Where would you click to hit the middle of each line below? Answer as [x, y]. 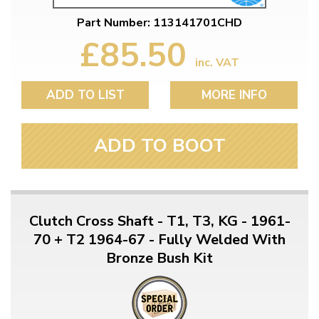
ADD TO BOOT [159, 145]
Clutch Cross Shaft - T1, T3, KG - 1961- [159, 221]
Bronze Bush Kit [159, 258]
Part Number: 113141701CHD [159, 22]
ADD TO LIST [85, 95]
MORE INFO [234, 95]
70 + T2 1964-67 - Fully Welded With [159, 239]
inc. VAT [217, 62]
